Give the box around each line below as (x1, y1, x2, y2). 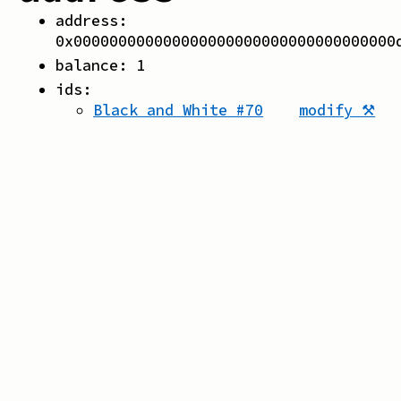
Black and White (93, 99, 228, 120)
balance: (55, 55, 137, 75)
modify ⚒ (299, 99, 376, 120)
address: (55, 10, 128, 30)
